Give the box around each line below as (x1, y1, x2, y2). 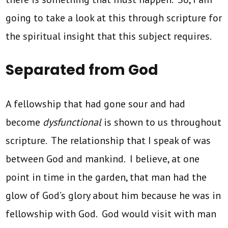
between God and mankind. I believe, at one (6, 152, 200, 165)
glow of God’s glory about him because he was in (6, 188, 221, 202)
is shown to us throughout (104, 115, 222, 129)
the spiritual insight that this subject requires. (6, 29, 212, 43)
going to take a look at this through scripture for (6, 11, 222, 24)
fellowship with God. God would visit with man (6, 207, 217, 220)
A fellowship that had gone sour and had (6, 97, 186, 110)
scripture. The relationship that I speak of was (6, 133, 211, 147)
